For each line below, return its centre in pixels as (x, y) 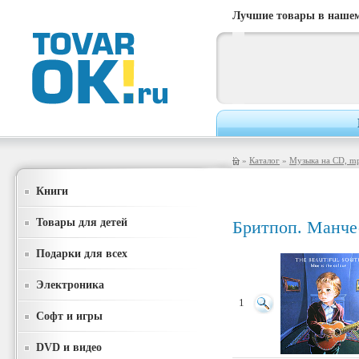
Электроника (70, 284)
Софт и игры (69, 316)
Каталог (264, 160)
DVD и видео (69, 347)
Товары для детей (82, 222)
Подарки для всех (82, 253)
